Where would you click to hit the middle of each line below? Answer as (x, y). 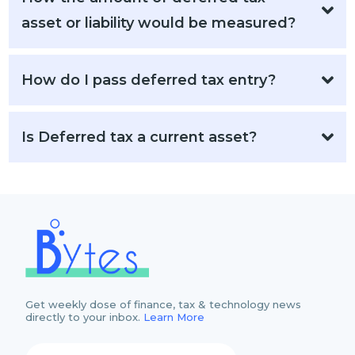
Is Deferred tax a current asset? (139, 137)
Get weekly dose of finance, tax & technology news (164, 304)
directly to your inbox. (85, 317)
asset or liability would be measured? (159, 23)
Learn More (174, 317)
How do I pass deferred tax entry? (149, 80)
